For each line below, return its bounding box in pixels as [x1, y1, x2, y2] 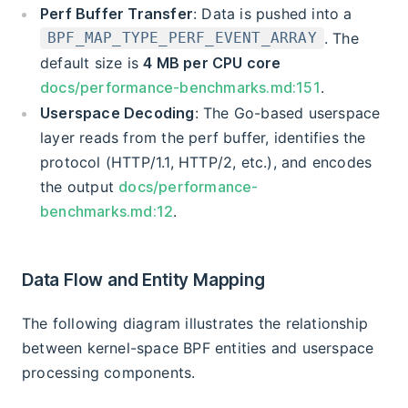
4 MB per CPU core [143, 53, 281, 72]
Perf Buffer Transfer [40, 4, 193, 23]
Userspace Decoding [40, 103, 195, 122]
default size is [40, 53, 144, 72]
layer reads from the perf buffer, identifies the [40, 127, 366, 147]
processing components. [22, 362, 196, 382]
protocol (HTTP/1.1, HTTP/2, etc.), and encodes [40, 152, 372, 171]
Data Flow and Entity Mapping [22, 269, 265, 291]
